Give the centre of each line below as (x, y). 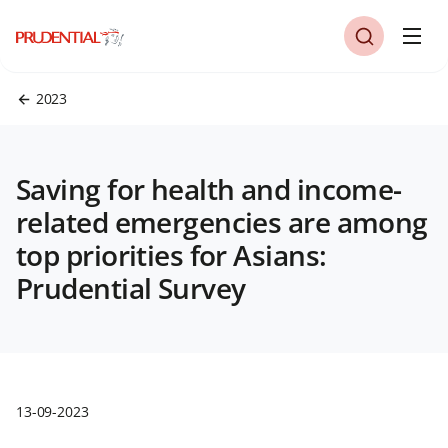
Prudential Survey (131, 288)
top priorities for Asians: (171, 255)
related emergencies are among (222, 222)
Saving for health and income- (209, 189)
